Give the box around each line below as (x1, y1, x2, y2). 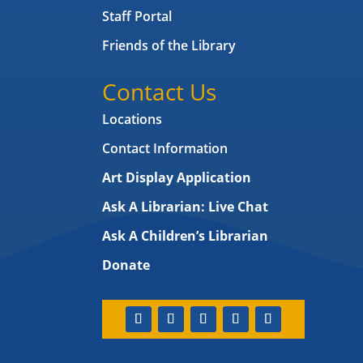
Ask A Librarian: (101, 198, 208, 216)
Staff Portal (101, 7, 172, 26)
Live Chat (207, 198, 268, 216)
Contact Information (101, 139, 228, 158)
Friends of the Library (101, 36, 236, 55)
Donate (101, 256, 150, 275)
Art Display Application (101, 169, 251, 187)
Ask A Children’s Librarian (101, 227, 268, 246)
